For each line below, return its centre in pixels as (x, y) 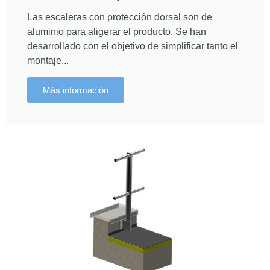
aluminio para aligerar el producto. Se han (117, 31)
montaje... (48, 60)
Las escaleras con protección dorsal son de (120, 17)
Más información (76, 90)
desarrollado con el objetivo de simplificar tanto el (133, 46)
